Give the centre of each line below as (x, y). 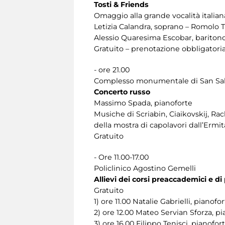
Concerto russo (122, 92)
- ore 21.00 (112, 70)
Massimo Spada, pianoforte (143, 103)
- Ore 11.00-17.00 (121, 157)
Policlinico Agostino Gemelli (145, 168)
